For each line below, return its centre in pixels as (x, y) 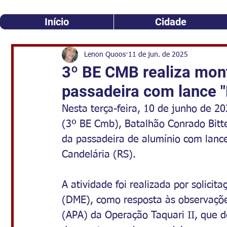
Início (57, 22)
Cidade (171, 22)
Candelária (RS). (99, 155)
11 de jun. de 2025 (158, 54)
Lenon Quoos (105, 54)
